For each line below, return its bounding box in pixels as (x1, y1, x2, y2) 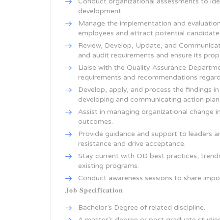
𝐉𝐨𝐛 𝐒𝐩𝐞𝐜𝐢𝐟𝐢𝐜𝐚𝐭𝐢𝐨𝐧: (65, 186, 125, 194)
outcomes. (78, 117, 113, 126)
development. (78, 7, 123, 15)
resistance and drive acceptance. (78, 139, 186, 148)
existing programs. (78, 162, 139, 170)
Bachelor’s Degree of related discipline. (78, 203, 205, 212)
